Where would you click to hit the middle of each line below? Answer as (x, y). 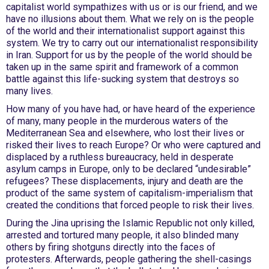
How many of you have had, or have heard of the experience (131, 109)
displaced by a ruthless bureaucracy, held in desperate (120, 157)
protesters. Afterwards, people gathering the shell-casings (129, 259)
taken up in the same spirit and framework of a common (122, 67)
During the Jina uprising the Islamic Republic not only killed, (130, 223)
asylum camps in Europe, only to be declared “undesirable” (128, 169)
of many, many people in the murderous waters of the (117, 121)
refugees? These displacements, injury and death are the (125, 181)
